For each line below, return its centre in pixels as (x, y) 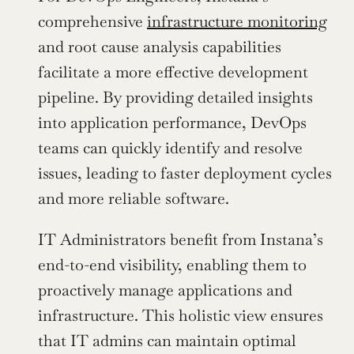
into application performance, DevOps (172, 123)
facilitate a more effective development (173, 72)
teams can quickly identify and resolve (170, 148)
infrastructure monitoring (237, 22)
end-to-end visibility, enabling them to (172, 265)
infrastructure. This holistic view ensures (181, 316)
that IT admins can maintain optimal (167, 341)
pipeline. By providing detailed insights (175, 98)
